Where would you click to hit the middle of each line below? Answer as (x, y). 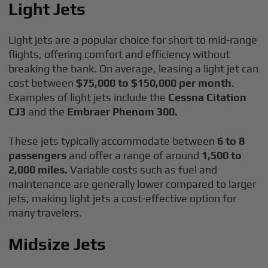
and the (47, 112)
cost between (41, 83)
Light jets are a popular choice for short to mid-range (133, 40)
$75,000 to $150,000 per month (153, 83)
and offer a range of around (134, 155)
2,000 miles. (38, 170)
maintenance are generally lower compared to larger (133, 184)
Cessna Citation (208, 97)
